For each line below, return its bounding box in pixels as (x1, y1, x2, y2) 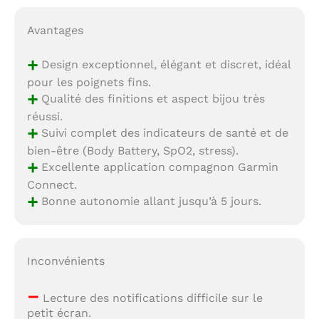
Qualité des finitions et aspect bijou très (37, 91, 265, 105)
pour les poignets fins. (26, 75, 151, 90)
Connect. (26, 178, 77, 192)
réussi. (26, 110, 63, 124)
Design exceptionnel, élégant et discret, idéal (37, 57, 291, 71)
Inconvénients (26, 254, 105, 268)
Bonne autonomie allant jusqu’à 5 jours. (37, 194, 261, 208)
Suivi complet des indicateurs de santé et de (37, 125, 288, 140)
